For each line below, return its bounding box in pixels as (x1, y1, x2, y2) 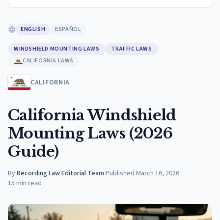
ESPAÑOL (55, 25, 82, 33)
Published (106, 168, 135, 178)
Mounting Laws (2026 (8, 124, 172, 142)
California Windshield (8, 106, 176, 124)
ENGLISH (21, 25, 46, 33)
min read (16, 178, 42, 188)
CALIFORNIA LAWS (22, 56, 74, 65)
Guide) (8, 142, 59, 161)
